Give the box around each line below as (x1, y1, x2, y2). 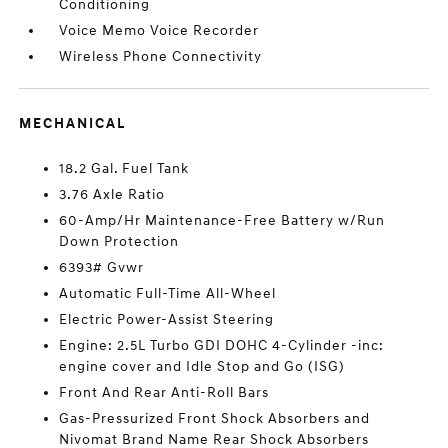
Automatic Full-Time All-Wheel (59, 285, 277, 302)
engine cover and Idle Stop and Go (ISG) (59, 358, 346, 375)
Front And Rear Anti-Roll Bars (59, 384, 270, 401)
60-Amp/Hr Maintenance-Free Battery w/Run (59, 212, 386, 229)
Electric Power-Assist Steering (59, 311, 275, 328)
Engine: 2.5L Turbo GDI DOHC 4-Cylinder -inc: (59, 337, 385, 354)
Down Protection (59, 233, 180, 250)
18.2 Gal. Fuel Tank (59, 160, 190, 177)
